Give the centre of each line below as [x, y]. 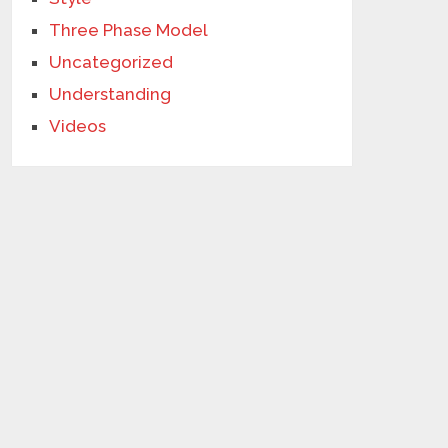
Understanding [110, 94]
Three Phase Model [129, 30]
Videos [78, 126]
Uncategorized [111, 62]
